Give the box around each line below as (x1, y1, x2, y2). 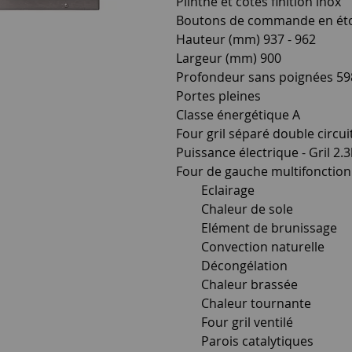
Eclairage (176, 181, 255, 199)
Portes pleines (176, 87, 261, 104)
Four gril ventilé (176, 313, 293, 331)
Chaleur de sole (176, 200, 293, 218)
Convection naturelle (176, 238, 324, 255)
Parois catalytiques (176, 332, 313, 350)
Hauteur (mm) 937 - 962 (176, 31, 316, 48)
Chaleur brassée (176, 276, 298, 293)
